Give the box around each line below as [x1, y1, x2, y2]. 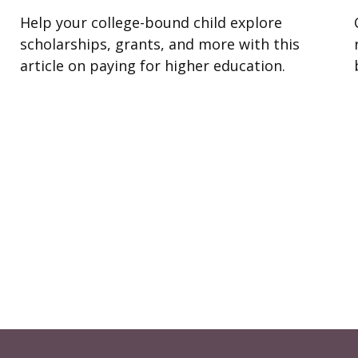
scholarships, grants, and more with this [20, 34, 300, 54]
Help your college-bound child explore [20, 12, 283, 32]
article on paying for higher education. [20, 55, 286, 75]
